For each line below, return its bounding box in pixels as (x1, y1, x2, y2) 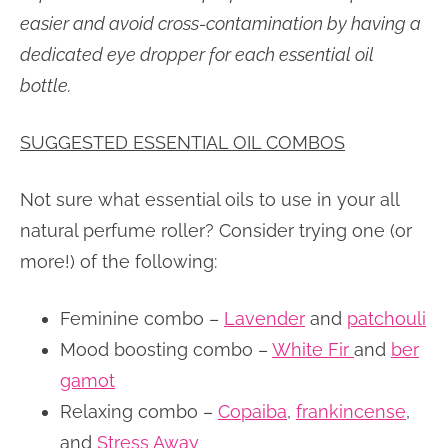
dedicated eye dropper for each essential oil (20, 43, 374, 65)
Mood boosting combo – (60, 338, 272, 360)
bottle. (20, 74, 71, 96)
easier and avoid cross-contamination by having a (20, 12, 421, 34)
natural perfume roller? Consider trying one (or (20, 219, 412, 241)
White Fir (272, 338, 354, 360)
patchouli (347, 307, 426, 329)
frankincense (296, 400, 406, 422)
